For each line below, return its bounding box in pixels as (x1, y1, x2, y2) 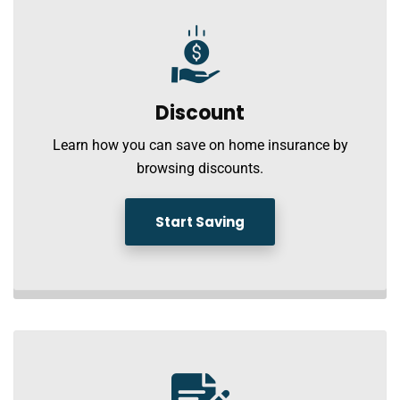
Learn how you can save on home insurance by (52, 137, 348, 154)
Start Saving (155, 212, 245, 231)
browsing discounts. (137, 160, 263, 177)
